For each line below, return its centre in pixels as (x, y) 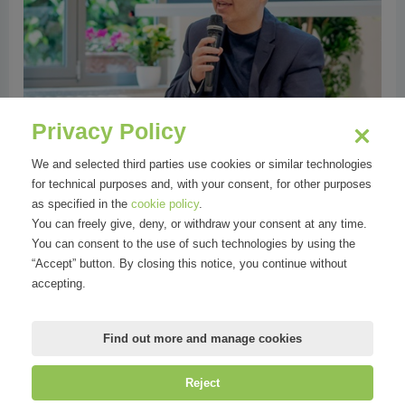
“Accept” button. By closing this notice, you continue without (189, 264)
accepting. (59, 283)
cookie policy (165, 204)
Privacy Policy (109, 131)
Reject (202, 383)
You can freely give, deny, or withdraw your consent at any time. (199, 224)
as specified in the (81, 204)
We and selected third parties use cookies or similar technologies (202, 164)
